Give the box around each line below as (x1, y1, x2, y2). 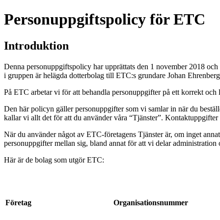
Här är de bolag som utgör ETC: (4, 155, 104, 164)
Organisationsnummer (113, 198, 188, 207)
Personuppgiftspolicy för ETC (4, 10, 205, 28)
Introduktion (4, 39, 69, 52)
